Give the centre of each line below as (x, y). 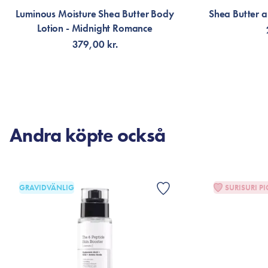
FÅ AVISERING (95, 76)
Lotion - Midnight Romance (95, 28)
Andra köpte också (88, 135)
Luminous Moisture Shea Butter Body (95, 14)
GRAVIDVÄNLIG (47, 188)
